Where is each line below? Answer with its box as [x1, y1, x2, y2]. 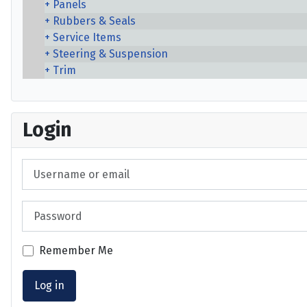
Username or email [22, 160, 118, 173]
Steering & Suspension [53, 47, 168, 60]
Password [22, 201, 71, 215]
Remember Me [39, 244, 113, 258]
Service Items [53, 31, 121, 44]
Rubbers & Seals [53, 14, 136, 27]
